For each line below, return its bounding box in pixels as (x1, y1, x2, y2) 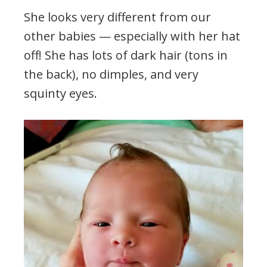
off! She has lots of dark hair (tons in (24, 46, 228, 63)
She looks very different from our (24, 8, 211, 25)
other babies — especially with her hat (24, 27, 240, 44)
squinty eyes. (24, 85, 97, 101)
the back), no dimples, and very (24, 66, 198, 82)
